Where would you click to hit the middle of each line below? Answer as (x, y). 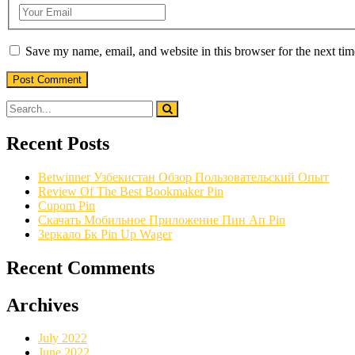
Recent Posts (58, 143)
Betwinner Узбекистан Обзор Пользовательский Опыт (183, 177)
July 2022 (63, 338)
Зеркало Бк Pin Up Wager (105, 234)
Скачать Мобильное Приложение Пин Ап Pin (162, 219)
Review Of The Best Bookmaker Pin (131, 191)
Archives (42, 305)
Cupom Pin (67, 205)
